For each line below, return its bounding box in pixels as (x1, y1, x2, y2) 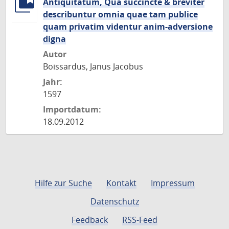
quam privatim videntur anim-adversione (43, 21, 213, 32)
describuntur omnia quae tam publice (43, 9, 198, 20)
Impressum (150, 177, 195, 189)
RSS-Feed (122, 214, 157, 225)
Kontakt (106, 177, 136, 189)
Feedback (72, 214, 108, 225)
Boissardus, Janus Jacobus (43, 61, 143, 72)
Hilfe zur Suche (34, 177, 92, 189)
